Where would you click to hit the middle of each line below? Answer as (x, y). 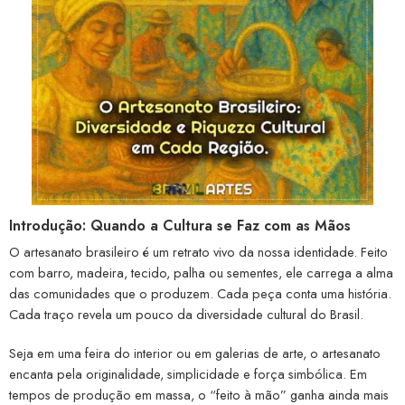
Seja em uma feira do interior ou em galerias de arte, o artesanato (195, 353)
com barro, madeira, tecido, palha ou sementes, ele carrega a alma (201, 273)
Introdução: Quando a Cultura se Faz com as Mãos (180, 226)
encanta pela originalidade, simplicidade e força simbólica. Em (188, 374)
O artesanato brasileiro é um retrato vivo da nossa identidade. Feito (198, 252)
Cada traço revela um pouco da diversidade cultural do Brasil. (186, 315)
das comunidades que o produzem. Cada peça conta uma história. (200, 294)
